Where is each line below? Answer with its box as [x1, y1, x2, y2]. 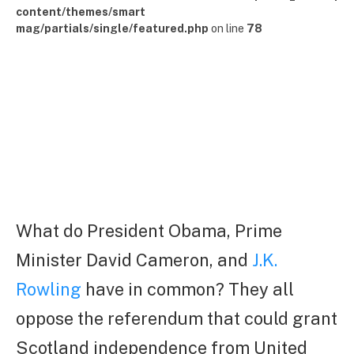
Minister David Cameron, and [16, 250, 252, 271]
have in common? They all [81, 279, 294, 300]
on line [209, 22, 247, 35]
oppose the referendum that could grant [16, 308, 337, 330]
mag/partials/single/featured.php [16, 22, 209, 35]
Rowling [16, 279, 81, 300]
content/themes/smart [16, 6, 145, 18]
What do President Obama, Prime [16, 220, 282, 242]
